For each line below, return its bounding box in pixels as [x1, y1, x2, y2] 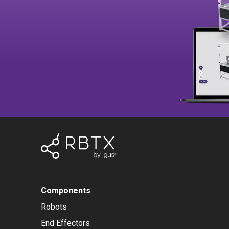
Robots [41, 202, 67, 212]
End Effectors [41, 218, 90, 228]
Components [41, 186, 90, 195]
